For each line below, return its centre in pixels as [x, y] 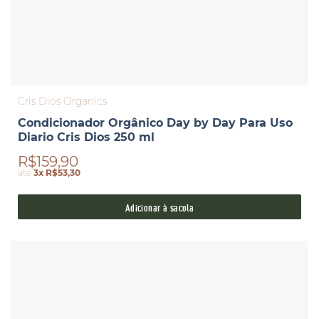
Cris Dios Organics [62, 101]
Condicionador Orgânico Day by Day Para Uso [155, 123]
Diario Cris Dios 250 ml [86, 137]
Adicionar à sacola [159, 207]
